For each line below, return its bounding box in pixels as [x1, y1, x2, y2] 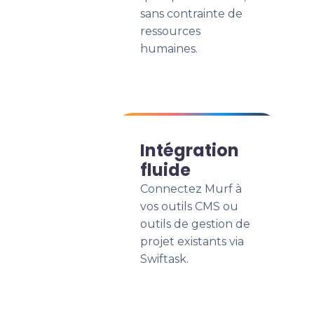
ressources [140, 25, 200, 38]
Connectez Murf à [140, 182, 242, 196]
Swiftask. [140, 252, 189, 266]
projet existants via [140, 235, 244, 248]
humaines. [140, 42, 198, 55]
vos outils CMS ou [140, 200, 238, 213]
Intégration [140, 139, 239, 162]
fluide [140, 158, 191, 182]
